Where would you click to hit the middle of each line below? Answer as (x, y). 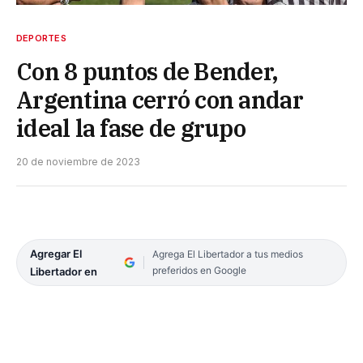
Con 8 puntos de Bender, (147, 71)
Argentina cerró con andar (160, 99)
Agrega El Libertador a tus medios (227, 254)
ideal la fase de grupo (131, 128)
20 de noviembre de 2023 (78, 161)
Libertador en (64, 271)
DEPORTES (41, 38)
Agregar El (56, 253)
